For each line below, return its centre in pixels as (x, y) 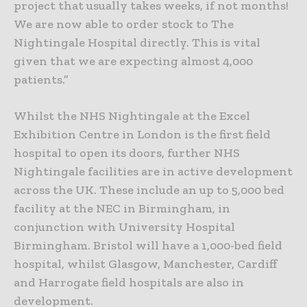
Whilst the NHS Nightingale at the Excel (132, 116)
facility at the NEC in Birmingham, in (122, 209)
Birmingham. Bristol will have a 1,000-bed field (148, 246)
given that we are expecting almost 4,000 (133, 61)
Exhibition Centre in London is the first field (142, 135)
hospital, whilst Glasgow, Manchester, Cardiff (145, 264)
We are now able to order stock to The (124, 24)
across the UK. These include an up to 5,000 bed (149, 190)
